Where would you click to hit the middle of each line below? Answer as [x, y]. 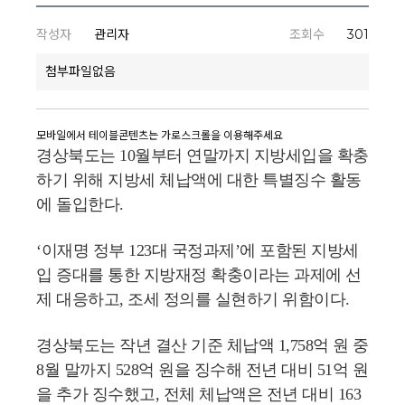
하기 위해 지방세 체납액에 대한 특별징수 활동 [199, 180]
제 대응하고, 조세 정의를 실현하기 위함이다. [193, 299]
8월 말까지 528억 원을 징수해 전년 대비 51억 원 [202, 370]
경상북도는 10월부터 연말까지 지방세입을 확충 [202, 155]
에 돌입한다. [80, 204]
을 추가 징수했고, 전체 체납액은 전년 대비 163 [198, 394]
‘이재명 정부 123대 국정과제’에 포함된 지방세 [198, 250]
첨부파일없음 [80, 71]
